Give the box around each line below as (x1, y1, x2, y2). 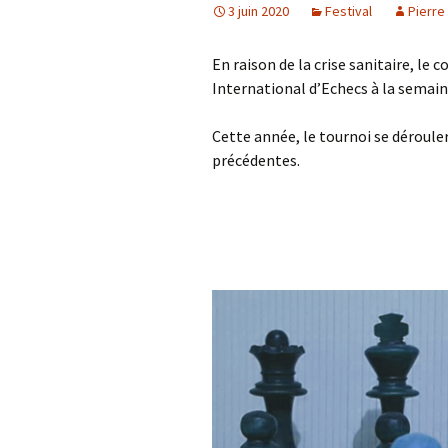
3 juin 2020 (228, 2, 289, 21)
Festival (325, 2, 372, 21)
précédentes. (212, 150, 300, 171)
